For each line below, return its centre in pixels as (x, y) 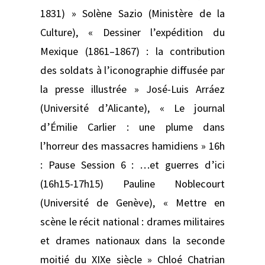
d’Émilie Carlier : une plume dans (132, 127)
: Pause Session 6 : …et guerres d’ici (132, 164)
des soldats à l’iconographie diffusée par (132, 70)
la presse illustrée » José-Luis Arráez (132, 89)
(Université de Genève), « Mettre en (132, 202)
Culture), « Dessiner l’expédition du (132, 32)
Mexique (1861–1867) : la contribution (132, 51)
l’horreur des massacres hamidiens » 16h (132, 146)
